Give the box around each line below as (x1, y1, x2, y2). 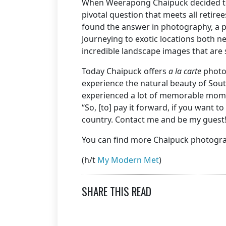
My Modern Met (97, 154, 159, 166)
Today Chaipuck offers (82, 66, 168, 77)
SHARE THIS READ (82, 183, 151, 199)
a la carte (168, 66, 203, 77)
